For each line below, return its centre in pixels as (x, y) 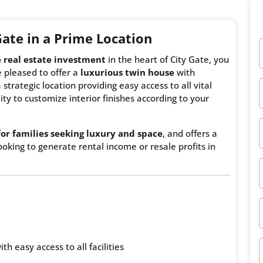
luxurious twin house (127, 72)
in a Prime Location (90, 38)
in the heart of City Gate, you (167, 59)
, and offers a (190, 133)
